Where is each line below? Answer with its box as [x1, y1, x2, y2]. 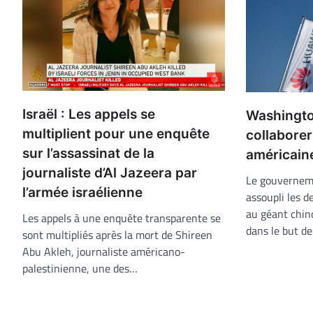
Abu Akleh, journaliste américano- [22, 242, 185, 260]
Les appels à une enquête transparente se [22, 209, 221, 226]
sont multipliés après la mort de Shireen [22, 226, 212, 243]
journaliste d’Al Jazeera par [22, 164, 197, 181]
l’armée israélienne [22, 184, 143, 201]
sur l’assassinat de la [22, 145, 154, 161]
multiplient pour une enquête [22, 125, 210, 142]
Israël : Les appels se [22, 105, 155, 122]
